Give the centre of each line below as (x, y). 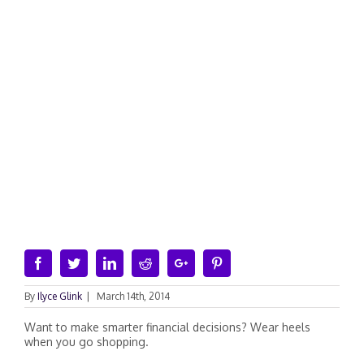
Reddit (168, 262)
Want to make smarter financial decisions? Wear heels (167, 327)
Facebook (69, 262)
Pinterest (245, 262)
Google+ (210, 262)
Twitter (98, 262)
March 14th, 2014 (133, 296)
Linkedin (139, 262)
